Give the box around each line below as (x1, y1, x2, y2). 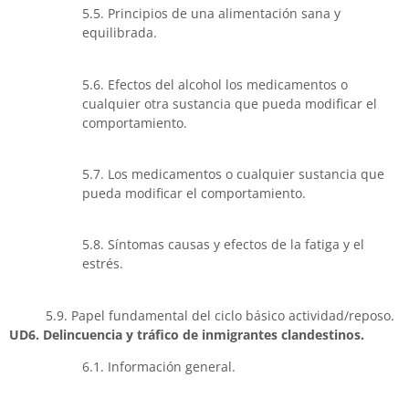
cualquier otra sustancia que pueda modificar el (82, 94, 377, 112)
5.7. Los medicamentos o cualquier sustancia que (82, 164, 384, 183)
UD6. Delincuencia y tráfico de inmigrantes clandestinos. (9, 325, 364, 343)
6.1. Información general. (82, 358, 236, 376)
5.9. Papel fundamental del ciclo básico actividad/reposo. (46, 306, 394, 324)
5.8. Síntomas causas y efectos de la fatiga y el (82, 236, 364, 254)
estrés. (82, 255, 123, 273)
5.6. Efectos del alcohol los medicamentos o (82, 75, 348, 93)
